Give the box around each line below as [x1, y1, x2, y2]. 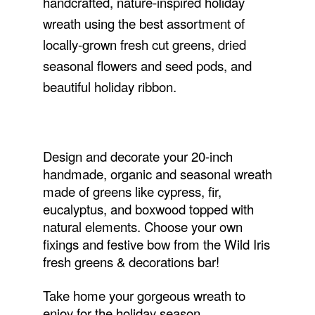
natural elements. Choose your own [42, 217, 243, 236]
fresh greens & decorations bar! [42, 252, 219, 271]
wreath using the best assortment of [42, 14, 245, 32]
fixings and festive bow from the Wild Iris [42, 235, 270, 253]
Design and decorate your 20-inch [42, 147, 233, 165]
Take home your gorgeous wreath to [42, 286, 245, 304]
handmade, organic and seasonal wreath [42, 165, 272, 183]
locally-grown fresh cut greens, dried [42, 35, 246, 53]
